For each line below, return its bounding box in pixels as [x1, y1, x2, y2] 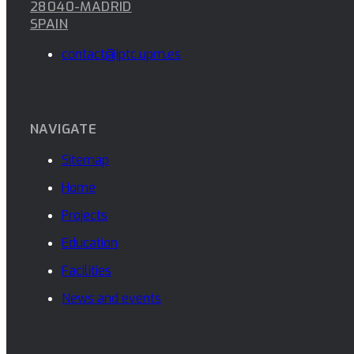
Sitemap [62, 151, 109, 168]
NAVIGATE [30, 119, 97, 138]
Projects [62, 206, 107, 224]
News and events [62, 289, 161, 307]
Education [62, 234, 118, 251]
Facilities [62, 262, 111, 279]
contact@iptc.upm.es [62, 45, 181, 62]
